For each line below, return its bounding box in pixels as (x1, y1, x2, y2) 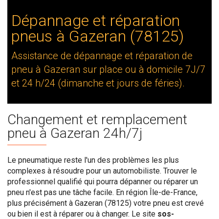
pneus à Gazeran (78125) (11, 27, 184, 45)
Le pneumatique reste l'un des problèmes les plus (7, 155, 179, 165)
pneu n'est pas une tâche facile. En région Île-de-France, (7, 188, 197, 197)
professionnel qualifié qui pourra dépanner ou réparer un (7, 177, 198, 186)
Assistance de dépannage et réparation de (11, 50, 193, 62)
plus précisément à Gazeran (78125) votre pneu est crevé (7, 198, 204, 208)
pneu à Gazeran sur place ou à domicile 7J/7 (11, 64, 205, 75)
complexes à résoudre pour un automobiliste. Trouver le (7, 166, 197, 175)
